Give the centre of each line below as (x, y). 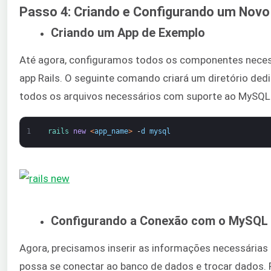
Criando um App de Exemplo (128, 32)
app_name (111, 131)
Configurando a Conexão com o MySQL (159, 221)
